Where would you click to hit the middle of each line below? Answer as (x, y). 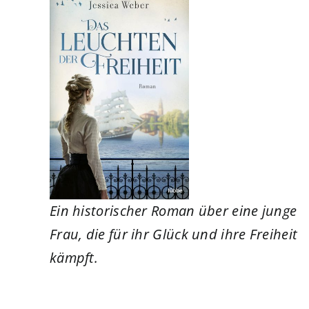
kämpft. (74, 257)
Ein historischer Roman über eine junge (173, 210)
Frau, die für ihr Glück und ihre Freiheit (173, 234)
